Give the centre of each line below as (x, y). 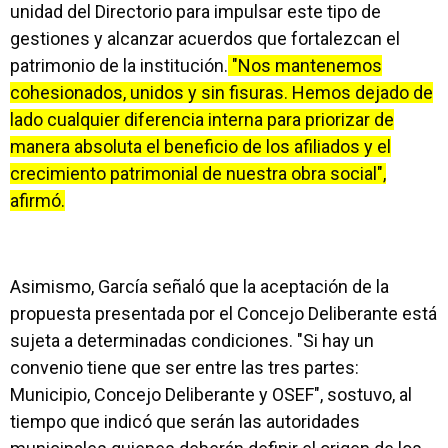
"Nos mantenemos (305, 65)
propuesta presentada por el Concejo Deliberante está (223, 313)
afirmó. (37, 200)
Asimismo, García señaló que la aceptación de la (199, 286)
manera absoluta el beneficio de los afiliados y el (200, 146)
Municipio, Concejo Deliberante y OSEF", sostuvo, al (211, 394)
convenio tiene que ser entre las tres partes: (184, 367)
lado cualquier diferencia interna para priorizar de (202, 119)
